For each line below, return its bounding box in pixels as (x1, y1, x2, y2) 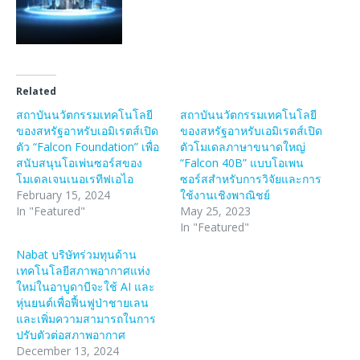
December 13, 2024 (16, 342, 119, 358)
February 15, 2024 (16, 186, 110, 202)
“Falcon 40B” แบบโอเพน (180, 154, 304, 170)
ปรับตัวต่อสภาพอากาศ (16, 326, 125, 342)
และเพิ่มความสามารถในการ (16, 310, 156, 326)
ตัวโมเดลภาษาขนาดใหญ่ (180, 138, 305, 154)
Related (16, 84, 56, 98)
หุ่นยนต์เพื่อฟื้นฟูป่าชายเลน (16, 294, 149, 310)
